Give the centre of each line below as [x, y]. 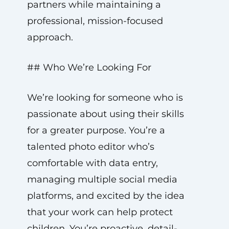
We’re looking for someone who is [105, 98]
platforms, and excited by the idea [106, 196]
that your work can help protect [100, 212]
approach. [50, 37]
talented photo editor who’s [90, 147]
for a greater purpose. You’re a [96, 130]
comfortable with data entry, [92, 163]
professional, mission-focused [95, 21]
